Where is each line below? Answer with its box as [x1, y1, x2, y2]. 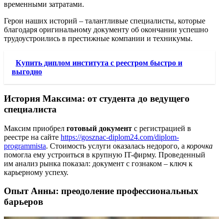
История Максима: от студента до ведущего [4, 93, 190, 104]
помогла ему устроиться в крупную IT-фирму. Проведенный [4, 150, 205, 159]
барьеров [4, 197, 43, 207]
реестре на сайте [4, 132, 61, 141]
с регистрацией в [132, 124, 191, 132]
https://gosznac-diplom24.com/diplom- [61, 132, 179, 141]
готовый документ [66, 124, 132, 132]
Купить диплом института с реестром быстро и [16, 59, 182, 67]
